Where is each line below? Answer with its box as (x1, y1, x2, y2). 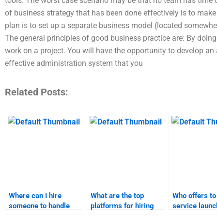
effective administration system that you (5, 58, 143, 68)
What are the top (91, 191, 144, 200)
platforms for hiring (91, 201, 154, 210)
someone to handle (9, 201, 70, 210)
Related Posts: (5, 86, 68, 98)
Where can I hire (9, 191, 62, 200)
